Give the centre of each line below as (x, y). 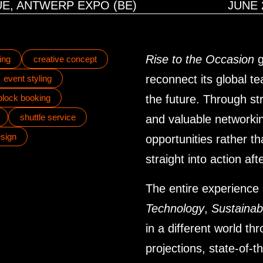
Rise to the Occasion (200, 59)
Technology (175, 208)
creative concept (65, 59)
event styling (27, 78)
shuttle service (48, 117)
